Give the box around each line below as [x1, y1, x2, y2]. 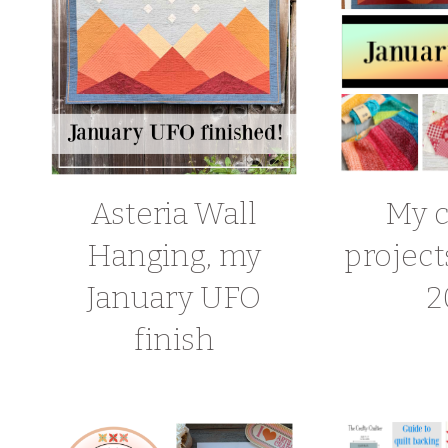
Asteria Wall [90, 195, 258, 232]
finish [133, 321, 215, 358]
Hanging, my [86, 237, 262, 274]
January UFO [86, 279, 262, 316]
